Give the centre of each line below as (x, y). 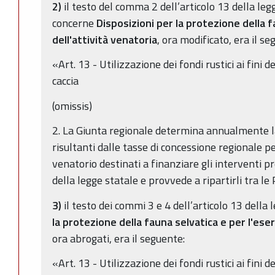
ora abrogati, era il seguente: (118, 238)
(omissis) (72, 106)
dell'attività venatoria (105, 39)
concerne (74, 23)
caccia (65, 81)
